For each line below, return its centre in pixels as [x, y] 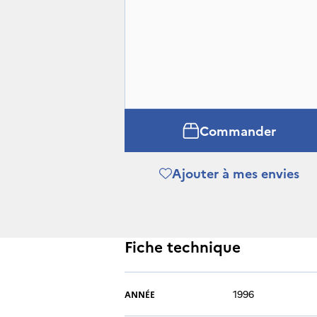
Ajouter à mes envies [235, 173]
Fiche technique [183, 246]
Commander [237, 131]
